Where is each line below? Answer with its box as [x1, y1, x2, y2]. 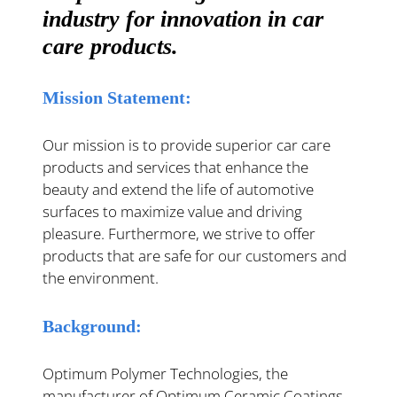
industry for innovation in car [42, 5, 323, 32]
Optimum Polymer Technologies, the [42, 363, 288, 385]
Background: [42, 315, 142, 336]
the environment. [42, 268, 159, 289]
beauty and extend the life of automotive [42, 179, 314, 200]
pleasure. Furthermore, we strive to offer [42, 223, 315, 245]
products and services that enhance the [42, 157, 308, 178]
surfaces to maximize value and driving [42, 201, 302, 222]
